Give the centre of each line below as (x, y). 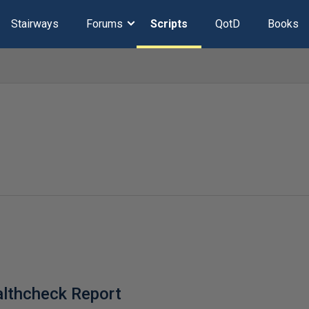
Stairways (34, 24)
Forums (104, 24)
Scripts (169, 24)
